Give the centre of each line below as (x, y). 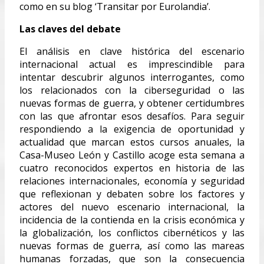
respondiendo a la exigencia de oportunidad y (132, 129)
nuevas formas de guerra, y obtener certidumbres (132, 103)
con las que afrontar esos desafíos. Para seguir (132, 116)
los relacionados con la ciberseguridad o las (132, 90)
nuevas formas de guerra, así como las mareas (132, 245)
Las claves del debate (70, 29)
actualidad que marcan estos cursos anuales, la (132, 142)
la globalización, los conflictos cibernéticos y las (132, 232)
